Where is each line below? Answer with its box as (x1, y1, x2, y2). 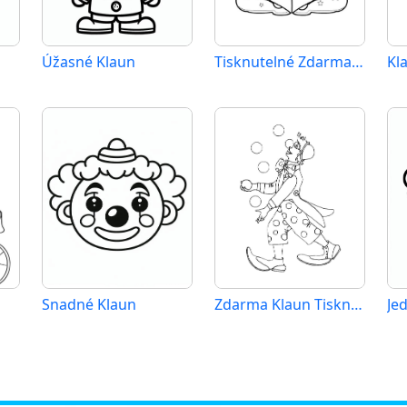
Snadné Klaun (42, 294, 136, 314)
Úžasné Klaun (42, 52, 135, 72)
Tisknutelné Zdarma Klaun (352, 52, 363, 72)
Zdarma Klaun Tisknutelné (351, 294, 362, 314)
